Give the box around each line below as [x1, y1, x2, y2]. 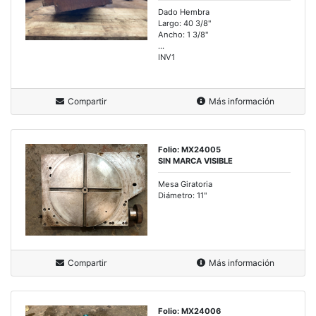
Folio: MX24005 [158, 145, 221, 155]
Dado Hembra [158, 7, 209, 18]
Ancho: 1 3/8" [158, 30, 209, 40]
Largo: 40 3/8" [158, 18, 212, 29]
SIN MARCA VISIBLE [158, 156, 233, 166]
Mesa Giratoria [158, 179, 212, 190]
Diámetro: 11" [158, 190, 207, 201]
